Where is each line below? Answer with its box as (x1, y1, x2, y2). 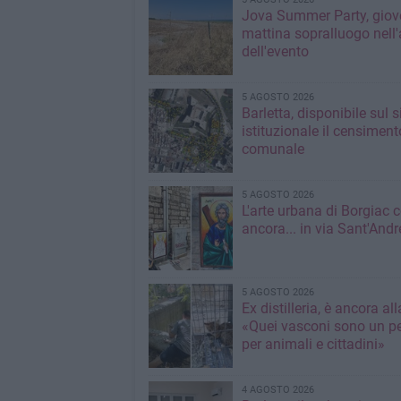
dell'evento (241, 43, 309, 60)
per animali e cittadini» (241, 336, 385, 353)
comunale (241, 141, 304, 158)
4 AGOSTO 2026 (241, 384, 314, 396)
